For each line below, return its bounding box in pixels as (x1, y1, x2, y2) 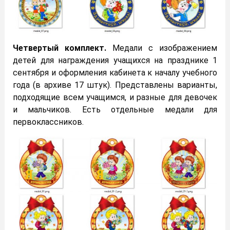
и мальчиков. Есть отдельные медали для (13, 104, 217, 114)
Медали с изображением (112, 43, 217, 53)
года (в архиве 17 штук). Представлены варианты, (13, 80, 217, 90)
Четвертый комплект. (13, 43, 112, 53)
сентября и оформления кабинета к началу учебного (13, 67, 217, 78)
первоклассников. (13, 117, 84, 127)
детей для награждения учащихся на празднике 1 (13, 55, 217, 65)
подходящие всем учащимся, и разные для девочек (13, 92, 217, 102)
